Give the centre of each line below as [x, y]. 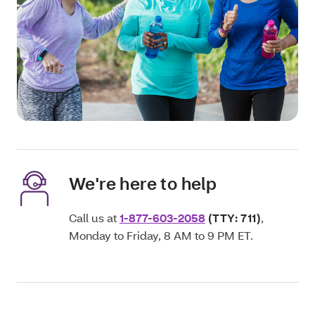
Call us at [94, 217]
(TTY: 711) [234, 217]
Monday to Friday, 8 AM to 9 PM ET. [161, 235]
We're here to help [143, 184]
